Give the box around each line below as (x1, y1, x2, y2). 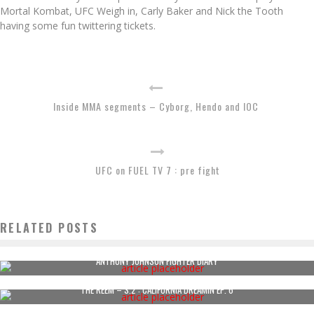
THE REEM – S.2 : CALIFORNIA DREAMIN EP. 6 (81, 282, 233, 296)
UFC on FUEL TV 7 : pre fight (95, 163, 220, 177)
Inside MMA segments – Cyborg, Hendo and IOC (53, 99, 259, 114)
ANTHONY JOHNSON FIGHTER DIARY (96, 254, 218, 268)
